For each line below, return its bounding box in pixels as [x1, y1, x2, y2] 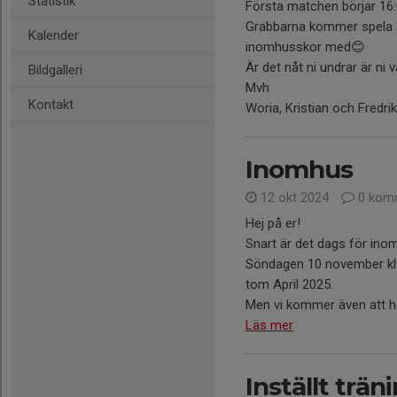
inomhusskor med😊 [245, 39, 365, 55]
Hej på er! [245, 215, 300, 231]
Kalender [28, 27, 79, 43]
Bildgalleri [28, 62, 82, 78]
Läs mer [245, 317, 293, 333]
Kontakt [28, 97, 74, 113]
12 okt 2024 [257, 190, 332, 206]
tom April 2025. [245, 276, 333, 292]
